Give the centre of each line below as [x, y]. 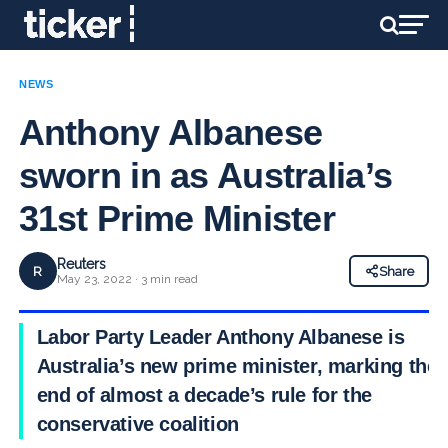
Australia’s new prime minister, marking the [237, 366]
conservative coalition [137, 424]
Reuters [81, 264]
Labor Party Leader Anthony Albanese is [220, 337]
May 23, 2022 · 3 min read [127, 279]
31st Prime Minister [176, 218]
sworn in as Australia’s [205, 175]
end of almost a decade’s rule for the [204, 395]
